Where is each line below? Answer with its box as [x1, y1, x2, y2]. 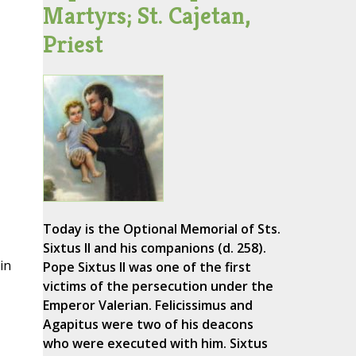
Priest [42, 29, 103, 60]
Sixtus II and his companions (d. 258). [42, 239, 266, 257]
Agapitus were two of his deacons [42, 315, 253, 334]
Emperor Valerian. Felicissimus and [42, 296, 253, 315]
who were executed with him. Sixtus [42, 335, 268, 353]
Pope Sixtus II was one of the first [42, 258, 251, 277]
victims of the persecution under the [42, 277, 273, 296]
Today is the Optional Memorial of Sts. [42, 220, 281, 238]
